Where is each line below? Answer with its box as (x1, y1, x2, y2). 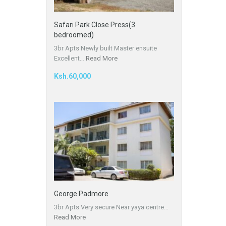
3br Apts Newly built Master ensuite (54, 44, 157, 52)
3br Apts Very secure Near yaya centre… (54, 203, 168, 211)
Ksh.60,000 (54, 72, 91, 80)
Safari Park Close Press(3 (54, 20, 135, 29)
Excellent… (54, 54, 86, 62)
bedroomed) (54, 30, 94, 39)
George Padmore (54, 190, 108, 198)
